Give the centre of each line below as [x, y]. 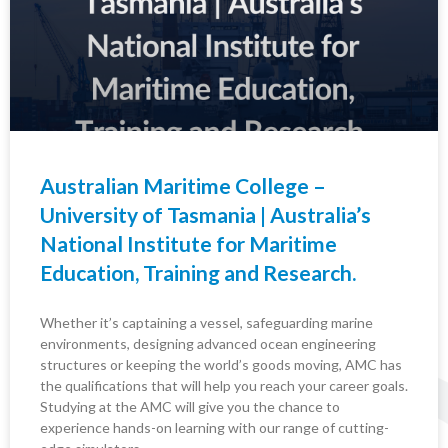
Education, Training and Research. [198, 272]
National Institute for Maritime [188, 243]
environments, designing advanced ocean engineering [208, 343]
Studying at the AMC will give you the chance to [190, 406]
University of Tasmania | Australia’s [205, 214]
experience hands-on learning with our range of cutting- [214, 427]
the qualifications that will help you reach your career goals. [224, 385]
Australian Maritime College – [183, 185]
